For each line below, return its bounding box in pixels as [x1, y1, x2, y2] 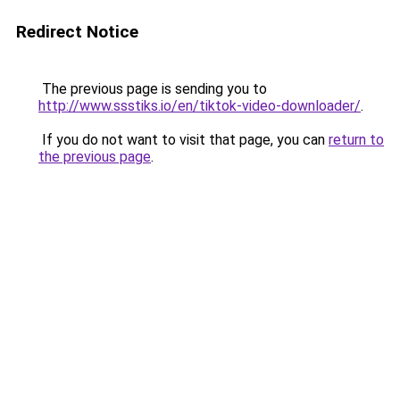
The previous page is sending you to [38, 80, 267, 97]
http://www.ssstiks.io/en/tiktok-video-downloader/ [38, 97, 361, 114]
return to [329, 131, 384, 148]
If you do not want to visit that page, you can [38, 131, 329, 148]
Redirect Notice [16, 21, 138, 42]
